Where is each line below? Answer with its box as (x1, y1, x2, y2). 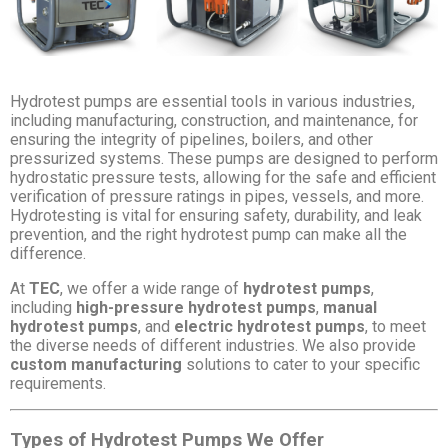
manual (323, 297, 377, 317)
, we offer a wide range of (60, 278, 243, 298)
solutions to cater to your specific (182, 354, 420, 374)
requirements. (10, 373, 106, 393)
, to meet (365, 316, 426, 336)
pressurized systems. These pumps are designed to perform (10, 148, 438, 168)
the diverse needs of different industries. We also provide (10, 335, 416, 355)
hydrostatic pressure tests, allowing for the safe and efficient (10, 167, 436, 187)
